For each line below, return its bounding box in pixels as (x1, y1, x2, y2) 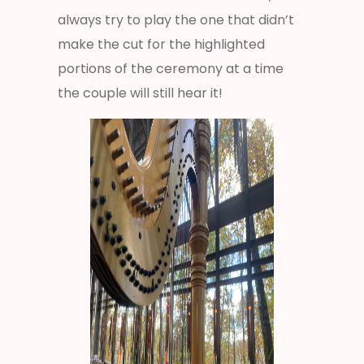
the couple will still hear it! (58, 83, 223, 102)
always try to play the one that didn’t (58, 10, 294, 29)
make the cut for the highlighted (58, 34, 265, 54)
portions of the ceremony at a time (58, 58, 284, 78)
